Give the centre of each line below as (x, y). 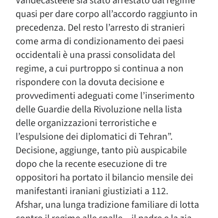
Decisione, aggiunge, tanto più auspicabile (101, 150)
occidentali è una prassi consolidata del (95, 55)
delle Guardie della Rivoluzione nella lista (99, 109)
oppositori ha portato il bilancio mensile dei (104, 178)
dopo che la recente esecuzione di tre (91, 164)
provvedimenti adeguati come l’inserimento (105, 96)
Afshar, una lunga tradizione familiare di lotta (107, 205)
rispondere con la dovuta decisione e (90, 82)
